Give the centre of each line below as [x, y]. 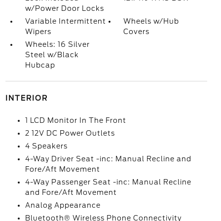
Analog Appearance [63, 205]
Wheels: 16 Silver [57, 45]
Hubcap [40, 65]
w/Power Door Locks [64, 9]
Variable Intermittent [65, 21]
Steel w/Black [52, 55]
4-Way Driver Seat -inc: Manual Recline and [108, 159]
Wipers [38, 32]
